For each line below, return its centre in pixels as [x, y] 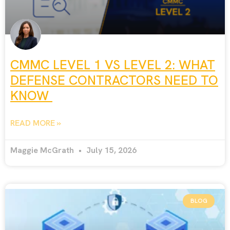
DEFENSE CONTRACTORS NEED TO [114, 81]
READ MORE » [36, 123]
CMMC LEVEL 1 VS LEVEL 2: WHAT [113, 65]
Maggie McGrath [43, 150]
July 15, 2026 [110, 150]
